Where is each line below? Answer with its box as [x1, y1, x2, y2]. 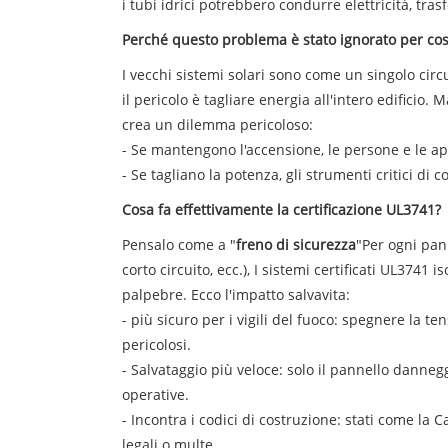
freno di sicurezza [236, 234, 356, 254]
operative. [122, 384, 189, 404]
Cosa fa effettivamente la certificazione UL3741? [122, 199, 441, 219]
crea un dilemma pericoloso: [122, 114, 313, 134]
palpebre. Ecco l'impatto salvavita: [122, 284, 350, 304]
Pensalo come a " [122, 234, 236, 254]
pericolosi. [122, 334, 191, 354]
